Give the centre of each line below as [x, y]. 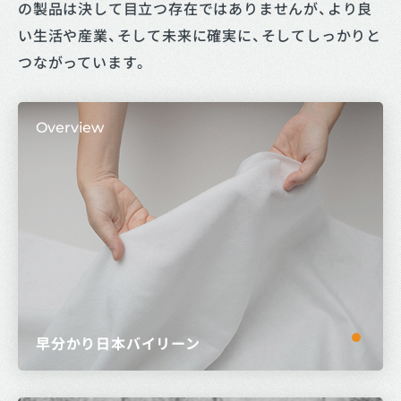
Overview [70, 128]
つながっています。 [84, 62]
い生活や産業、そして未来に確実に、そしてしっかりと [200, 35]
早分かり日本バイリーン [118, 343]
